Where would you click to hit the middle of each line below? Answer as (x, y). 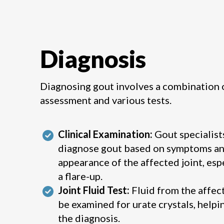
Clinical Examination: (105, 134)
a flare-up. (80, 176)
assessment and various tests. (106, 100)
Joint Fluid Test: (94, 190)
